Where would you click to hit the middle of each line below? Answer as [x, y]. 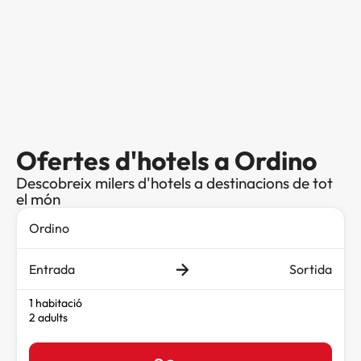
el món [38, 199]
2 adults [48, 318]
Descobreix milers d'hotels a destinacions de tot [174, 183]
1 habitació [56, 303]
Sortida [311, 270]
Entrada [52, 270]
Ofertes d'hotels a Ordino [166, 161]
